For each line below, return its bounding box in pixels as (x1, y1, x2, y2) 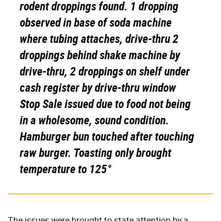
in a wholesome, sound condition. (20, 113, 169, 128)
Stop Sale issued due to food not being (20, 97, 191, 111)
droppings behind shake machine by (20, 48, 180, 63)
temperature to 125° (20, 162, 111, 177)
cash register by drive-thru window (20, 81, 176, 95)
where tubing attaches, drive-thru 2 (20, 32, 179, 46)
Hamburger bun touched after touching (20, 130, 194, 144)
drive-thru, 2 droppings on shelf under (20, 65, 190, 79)
